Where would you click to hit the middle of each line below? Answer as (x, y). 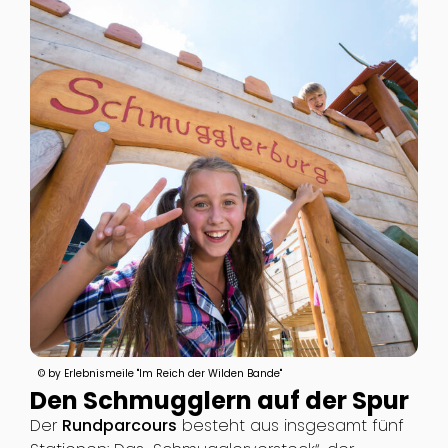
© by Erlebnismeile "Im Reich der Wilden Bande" (159, 373)
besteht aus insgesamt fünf (290, 425)
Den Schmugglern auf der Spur (219, 400)
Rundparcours (119, 425)
